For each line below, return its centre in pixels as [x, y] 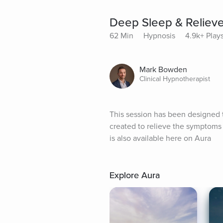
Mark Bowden [163, 70]
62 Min [121, 36]
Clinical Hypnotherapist [175, 79]
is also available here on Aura [160, 139]
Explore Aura [135, 175]
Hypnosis [159, 36]
